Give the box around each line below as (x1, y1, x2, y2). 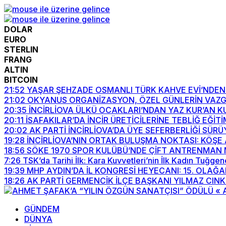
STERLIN (4, 44, 38, 54)
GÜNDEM (24, 204, 60, 214)
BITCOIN (4, 75, 38, 85)
